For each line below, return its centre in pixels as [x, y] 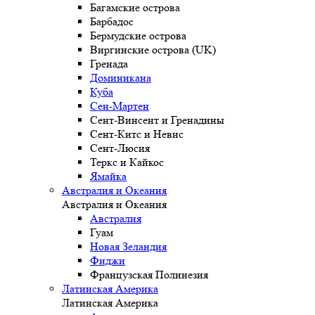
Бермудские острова [138, 36]
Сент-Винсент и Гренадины [157, 120]
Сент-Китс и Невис [137, 134]
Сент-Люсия [120, 148]
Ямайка [108, 176]
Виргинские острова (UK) [153, 50]
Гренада [109, 64]
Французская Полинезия [149, 275]
